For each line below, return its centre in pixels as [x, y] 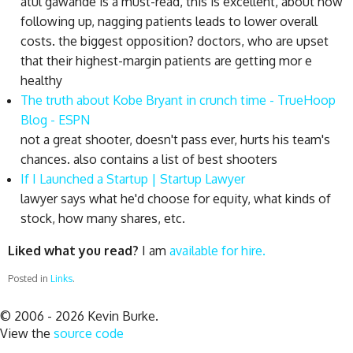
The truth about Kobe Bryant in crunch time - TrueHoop [178, 100]
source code [89, 333]
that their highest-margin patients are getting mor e [166, 60]
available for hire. [217, 250]
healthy [41, 80]
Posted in [28, 278]
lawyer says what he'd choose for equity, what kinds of [176, 198]
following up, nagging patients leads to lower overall [169, 21]
